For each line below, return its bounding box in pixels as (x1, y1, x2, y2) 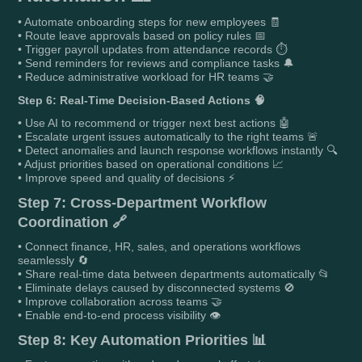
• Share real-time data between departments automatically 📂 (18, 267, 330, 280)
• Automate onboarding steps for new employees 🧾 (18, 15, 281, 28)
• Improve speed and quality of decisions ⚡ (18, 170, 236, 184)
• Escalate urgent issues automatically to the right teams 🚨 (18, 129, 319, 143)
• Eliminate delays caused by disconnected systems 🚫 (18, 280, 296, 294)
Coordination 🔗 (18, 213, 128, 230)
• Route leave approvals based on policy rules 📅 (18, 28, 267, 42)
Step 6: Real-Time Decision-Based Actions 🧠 (18, 93, 266, 107)
